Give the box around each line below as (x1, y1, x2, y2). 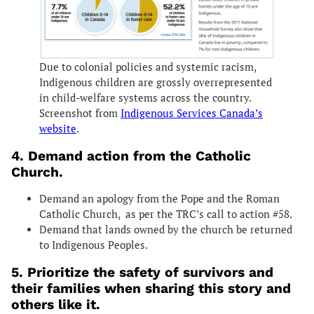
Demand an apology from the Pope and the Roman (39, 191, 280, 205)
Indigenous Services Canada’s (121, 106, 263, 120)
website (39, 121, 76, 135)
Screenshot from (39, 106, 121, 120)
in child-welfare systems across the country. (39, 90, 251, 104)
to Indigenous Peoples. (39, 238, 148, 252)
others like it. (11, 296, 100, 313)
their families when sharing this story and (11, 280, 291, 296)
